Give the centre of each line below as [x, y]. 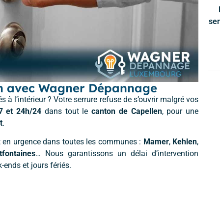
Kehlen [185, 141]
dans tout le [67, 111]
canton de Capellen [127, 111]
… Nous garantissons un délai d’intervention [117, 153]
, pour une [180, 111]
